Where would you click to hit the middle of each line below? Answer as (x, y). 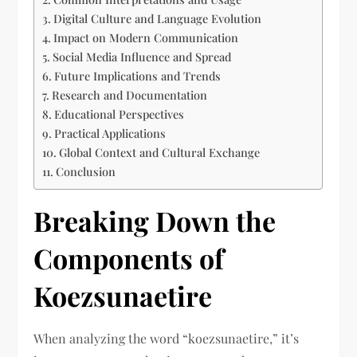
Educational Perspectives (120, 114)
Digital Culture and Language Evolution (158, 19)
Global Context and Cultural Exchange (160, 153)
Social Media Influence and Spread (142, 57)
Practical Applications (110, 133)
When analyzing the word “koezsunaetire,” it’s (167, 339)
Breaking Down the (155, 221)
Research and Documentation (130, 95)
